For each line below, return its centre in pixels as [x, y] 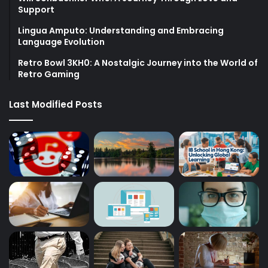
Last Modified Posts [56, 104]
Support [36, 9]
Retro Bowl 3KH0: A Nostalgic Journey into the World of [138, 63]
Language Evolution [61, 42]
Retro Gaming [49, 74]
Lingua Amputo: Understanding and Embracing [121, 30]
